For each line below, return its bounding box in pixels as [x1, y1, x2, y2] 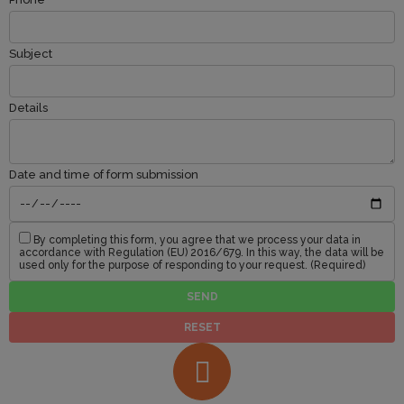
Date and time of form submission [9, 168, 201, 181]
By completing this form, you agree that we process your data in [31, 234, 361, 247]
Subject [9, 47, 55, 60]
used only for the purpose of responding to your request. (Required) [19, 259, 365, 272]
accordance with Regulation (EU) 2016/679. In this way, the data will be [19, 246, 384, 260]
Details [9, 101, 50, 115]
